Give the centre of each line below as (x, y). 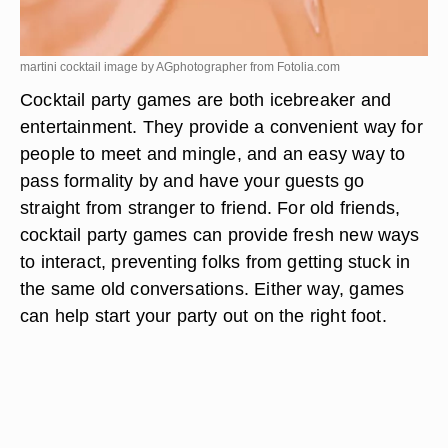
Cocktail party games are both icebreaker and (206, 99)
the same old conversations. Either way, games (212, 288)
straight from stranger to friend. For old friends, (210, 207)
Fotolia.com (308, 67)
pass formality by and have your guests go (192, 180)
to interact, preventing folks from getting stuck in (215, 261)
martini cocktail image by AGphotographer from (148, 67)
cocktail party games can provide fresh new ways (220, 234)
